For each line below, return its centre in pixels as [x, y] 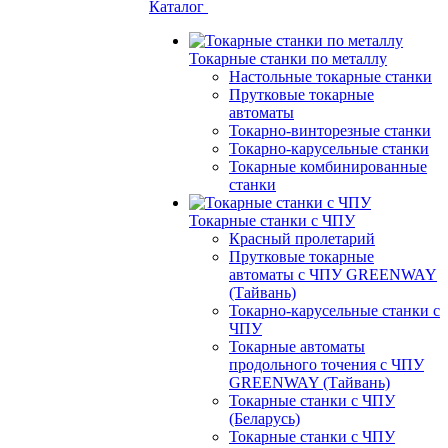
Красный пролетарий [302, 238]
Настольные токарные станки [330, 76]
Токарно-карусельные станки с [334, 310]
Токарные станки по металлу [288, 58]
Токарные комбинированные [328, 166]
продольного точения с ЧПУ [326, 364]
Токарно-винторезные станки [330, 130]
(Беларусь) [264, 418]
